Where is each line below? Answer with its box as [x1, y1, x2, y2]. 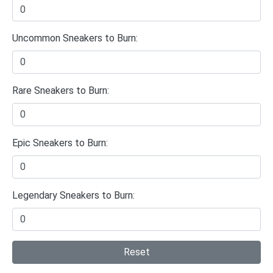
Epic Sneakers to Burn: [12, 136, 108, 149]
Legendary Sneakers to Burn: [12, 189, 135, 201]
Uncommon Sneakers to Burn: [12, 32, 138, 44]
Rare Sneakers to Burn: [12, 84, 109, 96]
